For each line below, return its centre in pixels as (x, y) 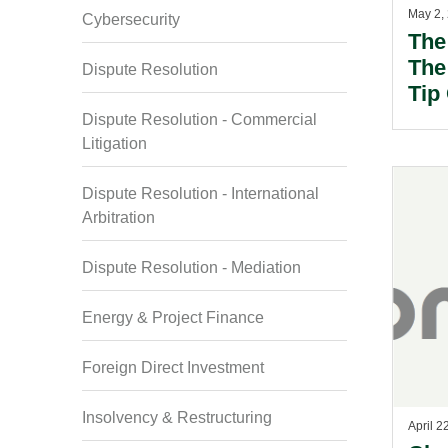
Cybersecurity (131, 19)
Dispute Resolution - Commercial (199, 119)
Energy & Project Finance (173, 317)
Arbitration (118, 217)
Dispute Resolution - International (200, 193)
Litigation (114, 143)
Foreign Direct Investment (173, 367)
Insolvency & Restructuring (177, 417)
